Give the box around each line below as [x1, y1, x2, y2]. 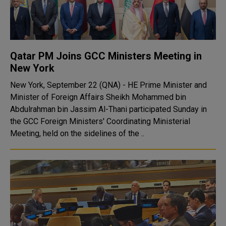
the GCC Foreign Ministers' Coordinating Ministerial [10, 117, 190, 126]
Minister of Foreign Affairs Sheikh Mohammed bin [10, 92, 186, 102]
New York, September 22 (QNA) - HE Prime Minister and [10, 80, 207, 90]
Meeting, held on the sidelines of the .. [10, 129, 144, 138]
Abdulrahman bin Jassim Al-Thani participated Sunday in [10, 104, 207, 114]
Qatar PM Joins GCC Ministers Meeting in [10, 50, 202, 62]
